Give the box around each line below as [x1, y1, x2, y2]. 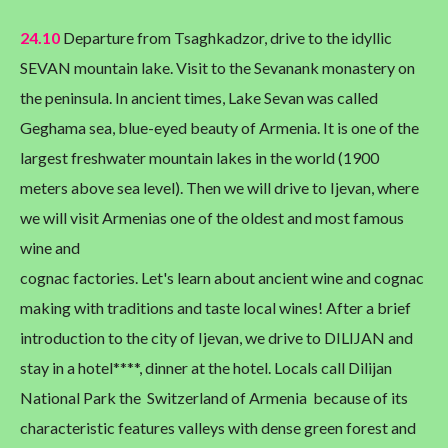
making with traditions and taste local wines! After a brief [20, 298, 411, 318]
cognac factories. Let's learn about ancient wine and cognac [20, 268, 424, 288]
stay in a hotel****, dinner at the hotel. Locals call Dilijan [20, 358, 392, 378]
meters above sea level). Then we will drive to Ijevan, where [20, 178, 419, 198]
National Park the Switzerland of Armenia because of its [20, 388, 408, 408]
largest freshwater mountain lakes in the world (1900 [20, 148, 379, 168]
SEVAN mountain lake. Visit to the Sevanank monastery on [20, 58, 415, 78]
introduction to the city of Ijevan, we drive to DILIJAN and [20, 328, 413, 348]
